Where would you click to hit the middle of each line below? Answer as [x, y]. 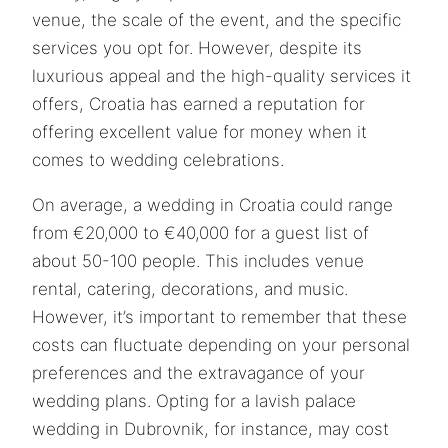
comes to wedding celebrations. [158, 160]
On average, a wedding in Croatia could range [212, 205]
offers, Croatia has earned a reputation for [198, 104]
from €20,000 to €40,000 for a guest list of [200, 233]
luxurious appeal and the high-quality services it [221, 76]
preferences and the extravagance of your [198, 373]
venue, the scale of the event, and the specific [216, 20]
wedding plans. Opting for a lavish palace [194, 401]
